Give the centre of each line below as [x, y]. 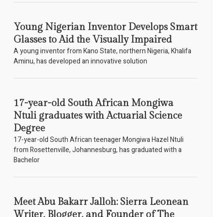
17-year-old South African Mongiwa [93, 103]
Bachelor [26, 160]
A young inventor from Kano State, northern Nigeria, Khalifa [102, 51]
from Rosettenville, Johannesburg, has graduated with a [97, 150]
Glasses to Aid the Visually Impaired [93, 40]
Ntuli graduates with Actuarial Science [98, 116]
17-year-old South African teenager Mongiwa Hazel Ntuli [98, 140]
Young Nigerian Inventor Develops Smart [105, 27]
